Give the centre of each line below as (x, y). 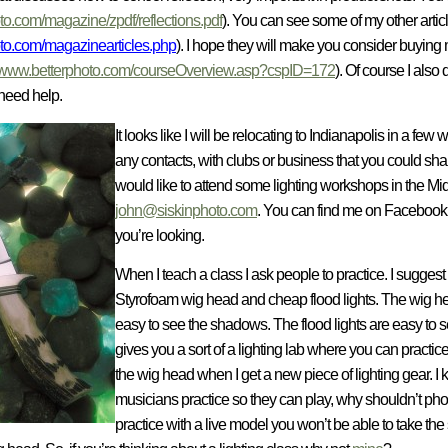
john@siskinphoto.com (186, 210)
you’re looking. (159, 235)
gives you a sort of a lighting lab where (230, 350)
